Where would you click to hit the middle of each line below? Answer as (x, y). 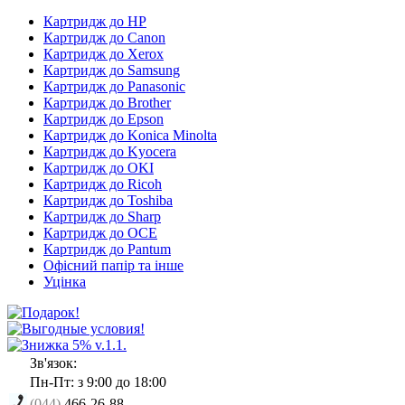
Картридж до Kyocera (110, 151)
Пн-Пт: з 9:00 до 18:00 (98, 381)
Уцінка (65, 281)
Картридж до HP (95, 21)
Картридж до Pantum (107, 249)
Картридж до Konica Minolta (130, 135)
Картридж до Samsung (112, 70)
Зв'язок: (53, 363)
